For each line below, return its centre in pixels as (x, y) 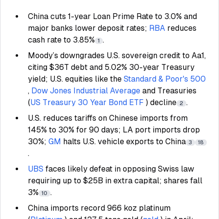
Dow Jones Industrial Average (86, 91)
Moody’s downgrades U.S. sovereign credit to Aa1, (117, 55)
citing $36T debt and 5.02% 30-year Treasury (111, 67)
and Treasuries (169, 91)
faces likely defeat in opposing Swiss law (120, 169)
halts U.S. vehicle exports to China (124, 142)
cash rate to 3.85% (61, 40)
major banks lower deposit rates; (88, 28)
